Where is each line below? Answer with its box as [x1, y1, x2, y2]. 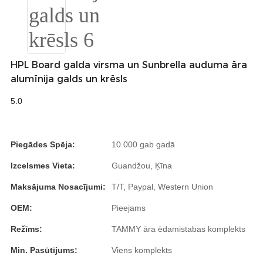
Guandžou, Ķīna [112, 161, 172, 170]
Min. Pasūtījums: [11, 245, 77, 255]
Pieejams [112, 203, 146, 213]
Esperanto [166, 4, 198, 13]
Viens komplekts [112, 245, 172, 255]
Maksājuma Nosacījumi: [11, 182, 106, 191]
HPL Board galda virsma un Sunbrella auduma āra [11, 59, 247, 70]
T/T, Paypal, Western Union [112, 182, 213, 191]
